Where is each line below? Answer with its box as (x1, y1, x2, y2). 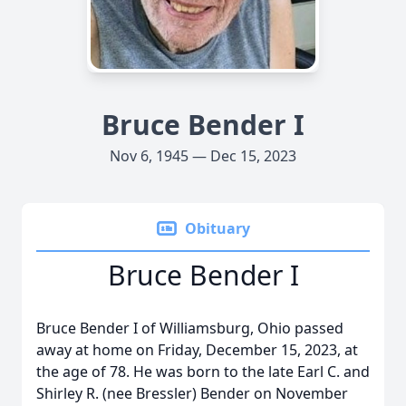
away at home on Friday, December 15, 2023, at (36, 340, 358, 360)
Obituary (185, 218, 250, 238)
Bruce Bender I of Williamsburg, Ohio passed (36, 318, 343, 338)
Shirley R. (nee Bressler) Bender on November (36, 383, 348, 403)
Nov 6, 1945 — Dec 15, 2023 (110, 146, 296, 166)
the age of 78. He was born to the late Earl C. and (36, 362, 370, 382)
